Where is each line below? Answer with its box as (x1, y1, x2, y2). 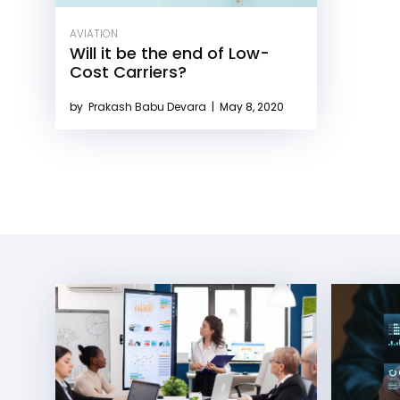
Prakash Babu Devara (88, 99, 209, 115)
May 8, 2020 (217, 99, 284, 115)
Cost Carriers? (70, 61, 187, 84)
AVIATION (70, 26, 118, 42)
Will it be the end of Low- (70, 42, 270, 65)
